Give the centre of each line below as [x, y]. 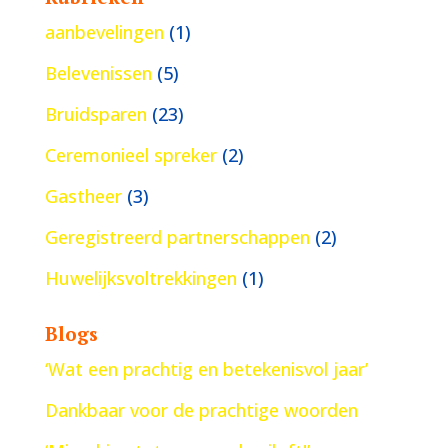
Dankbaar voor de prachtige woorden [201, 410]
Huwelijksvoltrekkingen [140, 278]
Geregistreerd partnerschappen [177, 237]
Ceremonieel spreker [130, 155]
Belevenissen [98, 73]
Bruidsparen [95, 114]
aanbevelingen [104, 32]
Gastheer [83, 196]
